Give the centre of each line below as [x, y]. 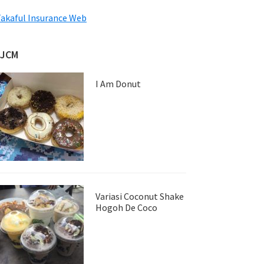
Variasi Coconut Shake [140, 196]
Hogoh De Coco [126, 207]
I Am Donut [118, 84]
